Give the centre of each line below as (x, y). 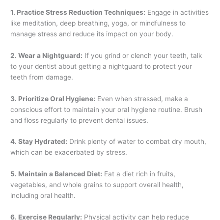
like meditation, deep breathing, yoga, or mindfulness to (98, 23)
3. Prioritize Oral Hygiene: (53, 98)
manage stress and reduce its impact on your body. (92, 34)
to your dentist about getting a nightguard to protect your (101, 66)
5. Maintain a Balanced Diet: (56, 174)
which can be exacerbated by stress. (69, 152)
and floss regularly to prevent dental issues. (80, 120)
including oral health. (43, 196)
